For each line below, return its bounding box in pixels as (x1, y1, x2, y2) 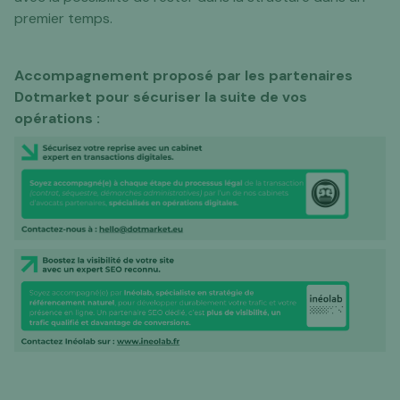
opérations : (14, 109, 100, 129)
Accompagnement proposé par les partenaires (14, 66, 353, 86)
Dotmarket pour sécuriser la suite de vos (14, 87, 307, 107)
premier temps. (14, 9, 112, 29)
